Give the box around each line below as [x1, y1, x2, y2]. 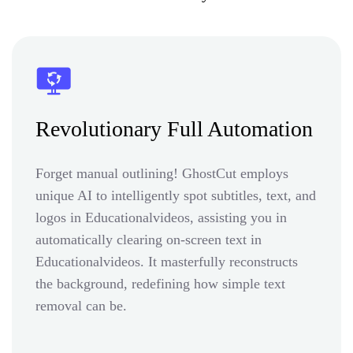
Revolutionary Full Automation [35, 116, 313, 141]
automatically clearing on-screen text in [35, 231, 262, 247]
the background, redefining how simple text [35, 275, 285, 292]
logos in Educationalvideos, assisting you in [35, 209, 287, 225]
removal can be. [35, 297, 127, 314]
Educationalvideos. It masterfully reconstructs [35, 253, 298, 269]
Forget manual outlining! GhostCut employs [35, 165, 288, 181]
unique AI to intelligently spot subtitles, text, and [35, 187, 316, 203]
